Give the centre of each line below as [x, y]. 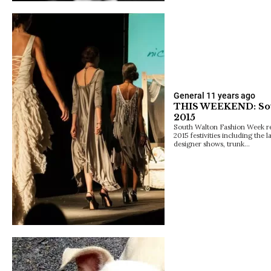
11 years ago [231, 95]
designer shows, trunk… [212, 143]
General [189, 95]
